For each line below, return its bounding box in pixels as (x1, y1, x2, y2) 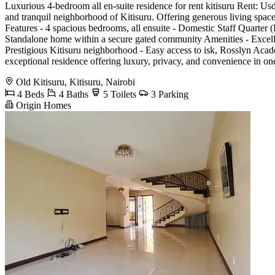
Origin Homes (14, 99, 71, 110)
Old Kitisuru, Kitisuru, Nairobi (16, 76, 135, 87)
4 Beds (15, 88, 44, 99)
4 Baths (56, 88, 88, 99)
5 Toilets (101, 88, 136, 99)
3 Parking (149, 88, 188, 99)
